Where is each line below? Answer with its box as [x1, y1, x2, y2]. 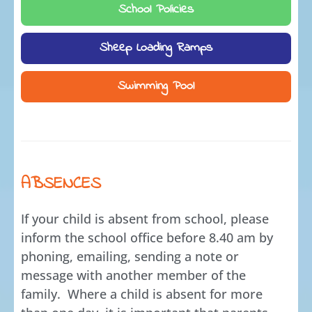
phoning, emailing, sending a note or [21, 248, 239, 265]
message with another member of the [21, 267, 246, 283]
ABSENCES [21, 172, 101, 196]
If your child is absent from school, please [21, 210, 269, 227]
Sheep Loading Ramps [100, 39, 212, 57]
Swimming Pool [118, 77, 194, 95]
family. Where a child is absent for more [21, 286, 263, 302]
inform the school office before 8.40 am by [21, 229, 273, 246]
